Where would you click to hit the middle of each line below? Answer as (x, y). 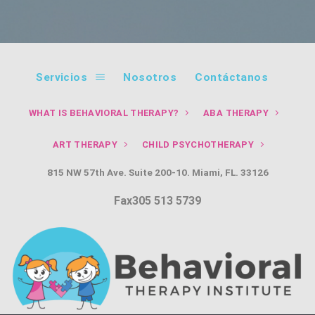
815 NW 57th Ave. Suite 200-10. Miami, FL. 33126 (157, 172)
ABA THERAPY (236, 113)
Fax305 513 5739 (157, 201)
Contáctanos (232, 77)
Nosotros (150, 77)
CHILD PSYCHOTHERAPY (198, 144)
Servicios (62, 77)
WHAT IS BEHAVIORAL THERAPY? (104, 113)
